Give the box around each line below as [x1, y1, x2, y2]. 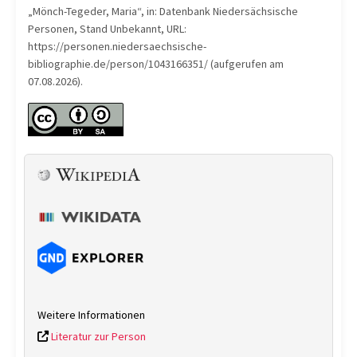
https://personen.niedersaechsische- [28, 39, 206, 53]
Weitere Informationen [37, 308, 145, 323]
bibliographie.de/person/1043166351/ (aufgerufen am [28, 57, 284, 71]
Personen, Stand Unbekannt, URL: [28, 22, 186, 36]
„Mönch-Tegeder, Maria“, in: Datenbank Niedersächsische [28, 4, 298, 18]
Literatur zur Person [49, 329, 146, 344]
